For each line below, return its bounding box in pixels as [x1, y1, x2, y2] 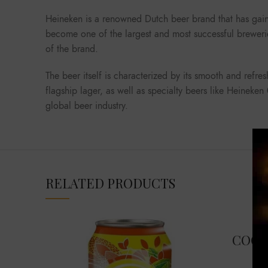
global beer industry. [45, 99, 128, 112]
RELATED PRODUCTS [45, 173, 175, 192]
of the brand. [45, 42, 98, 56]
